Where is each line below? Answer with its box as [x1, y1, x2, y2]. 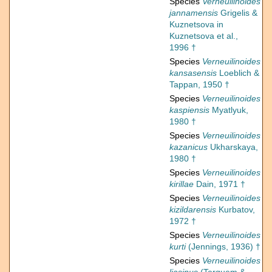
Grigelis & [218, 8, 257, 18]
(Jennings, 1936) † [186, 242, 260, 252]
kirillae [169, 179, 194, 189]
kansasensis [169, 68, 217, 78]
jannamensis [169, 8, 218, 18]
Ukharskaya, [208, 142, 258, 152]
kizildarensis [169, 205, 216, 215]
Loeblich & [217, 68, 259, 78]
